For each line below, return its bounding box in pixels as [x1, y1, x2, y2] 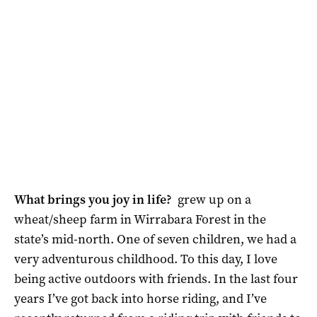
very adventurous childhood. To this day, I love [14, 250, 277, 267]
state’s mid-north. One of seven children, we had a [14, 230, 296, 248]
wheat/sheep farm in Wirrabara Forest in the [14, 210, 266, 228]
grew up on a [175, 190, 251, 208]
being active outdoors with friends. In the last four [14, 270, 298, 287]
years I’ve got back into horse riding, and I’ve [14, 289, 267, 307]
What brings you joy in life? [14, 190, 175, 208]
